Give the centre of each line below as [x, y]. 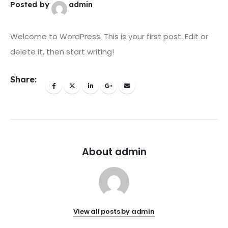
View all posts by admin [114, 212]
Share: [23, 79]
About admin [114, 152]
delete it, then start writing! [62, 52]
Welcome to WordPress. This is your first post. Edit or [109, 37]
